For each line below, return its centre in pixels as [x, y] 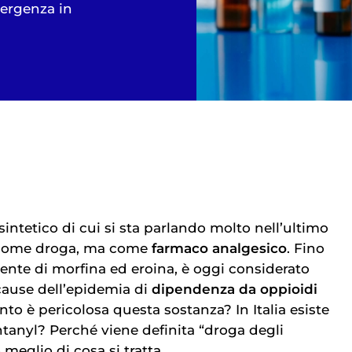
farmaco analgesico [219, 249]
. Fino [306, 249]
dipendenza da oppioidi [235, 290]
